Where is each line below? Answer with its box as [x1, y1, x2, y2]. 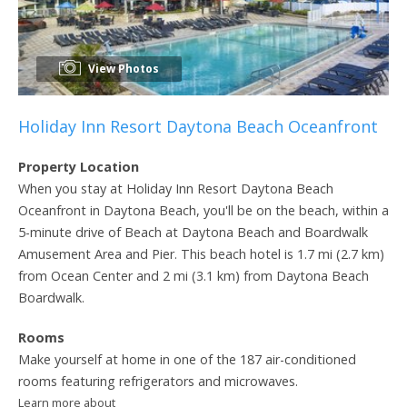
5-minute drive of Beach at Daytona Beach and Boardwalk [18, 223, 368, 241]
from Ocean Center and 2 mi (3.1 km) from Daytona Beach [18, 266, 369, 284]
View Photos [85, 60, 159, 76]
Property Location [18, 157, 139, 175]
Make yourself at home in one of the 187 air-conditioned [18, 350, 356, 368]
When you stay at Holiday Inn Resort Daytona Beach [18, 179, 333, 197]
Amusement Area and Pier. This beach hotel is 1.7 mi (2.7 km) [18, 244, 384, 263]
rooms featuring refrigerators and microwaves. [18, 372, 298, 390]
